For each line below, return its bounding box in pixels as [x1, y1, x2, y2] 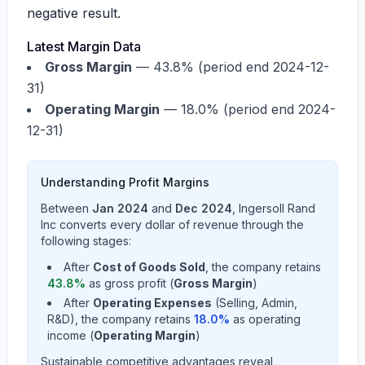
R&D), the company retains [47, 312, 191, 326]
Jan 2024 [92, 201, 148, 215]
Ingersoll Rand [239, 201, 315, 215]
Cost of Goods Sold [93, 260, 205, 274]
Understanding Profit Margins [41, 175, 209, 189]
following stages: [41, 234, 131, 248]
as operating [230, 312, 301, 326]
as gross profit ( [86, 276, 174, 290]
